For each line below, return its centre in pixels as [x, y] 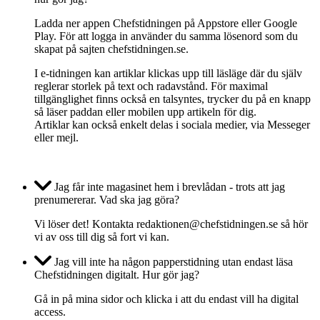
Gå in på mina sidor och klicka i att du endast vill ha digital [166, 299]
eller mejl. [56, 137]
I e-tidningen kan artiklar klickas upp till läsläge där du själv [168, 73]
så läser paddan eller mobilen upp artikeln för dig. [145, 111]
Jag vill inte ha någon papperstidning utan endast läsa [172, 261]
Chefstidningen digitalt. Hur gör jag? [117, 274]
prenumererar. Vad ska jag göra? [107, 199]
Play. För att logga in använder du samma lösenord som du [166, 36]
